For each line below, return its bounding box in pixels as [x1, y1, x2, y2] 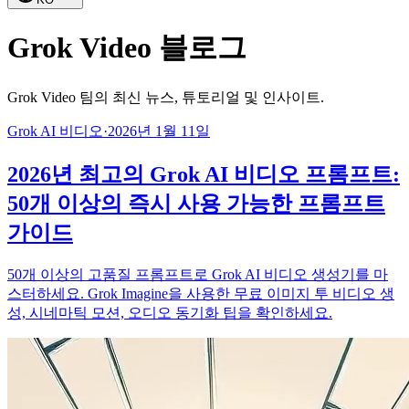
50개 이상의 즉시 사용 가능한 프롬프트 [7, 191, 385, 215]
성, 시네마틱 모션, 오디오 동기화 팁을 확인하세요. [7, 304, 332, 320]
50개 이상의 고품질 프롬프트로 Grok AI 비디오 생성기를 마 [7, 266, 388, 282]
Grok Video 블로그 [7, 31, 246, 65]
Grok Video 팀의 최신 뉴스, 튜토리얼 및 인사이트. [7, 89, 324, 105]
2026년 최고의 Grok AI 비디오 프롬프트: [7, 162, 400, 186]
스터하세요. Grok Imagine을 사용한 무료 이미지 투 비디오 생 [7, 285, 394, 301]
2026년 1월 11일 [108, 122, 210, 139]
